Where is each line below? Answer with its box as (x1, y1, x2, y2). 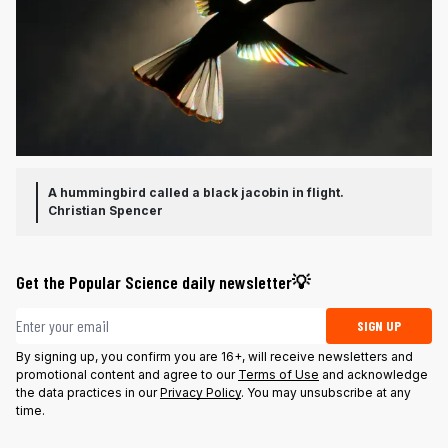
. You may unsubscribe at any (241, 385, 411, 401)
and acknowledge (319, 367, 428, 383)
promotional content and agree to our (16, 367, 238, 383)
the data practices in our (16, 385, 160, 401)
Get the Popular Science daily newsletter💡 (16, 271, 310, 294)
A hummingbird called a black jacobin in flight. (48, 185, 344, 201)
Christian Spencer (48, 203, 163, 219)
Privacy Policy (160, 385, 241, 401)
